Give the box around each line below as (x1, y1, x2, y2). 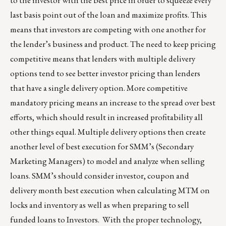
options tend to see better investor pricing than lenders (10, 68, 200, 79)
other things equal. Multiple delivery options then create (10, 126, 206, 138)
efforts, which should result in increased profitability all (10, 111, 203, 123)
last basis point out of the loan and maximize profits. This (10, 9, 207, 21)
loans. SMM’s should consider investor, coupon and (10, 170, 189, 182)
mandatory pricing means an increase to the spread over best (10, 97, 215, 108)
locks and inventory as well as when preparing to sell (10, 199, 189, 211)
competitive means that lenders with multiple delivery (10, 53, 195, 65)
